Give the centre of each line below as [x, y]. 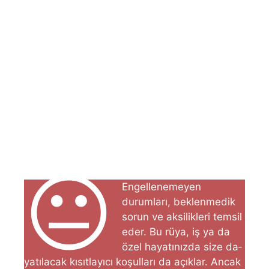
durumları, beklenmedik [179, 201]
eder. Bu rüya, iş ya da [176, 231]
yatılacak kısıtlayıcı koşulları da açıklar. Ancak [132, 261]
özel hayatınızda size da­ [182, 246]
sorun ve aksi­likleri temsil [182, 216]
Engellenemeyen [162, 186]
